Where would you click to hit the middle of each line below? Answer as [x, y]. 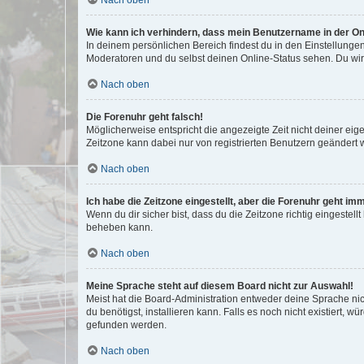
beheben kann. [119, 227]
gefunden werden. [126, 325]
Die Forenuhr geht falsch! [145, 117]
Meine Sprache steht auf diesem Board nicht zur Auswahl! [220, 286]
